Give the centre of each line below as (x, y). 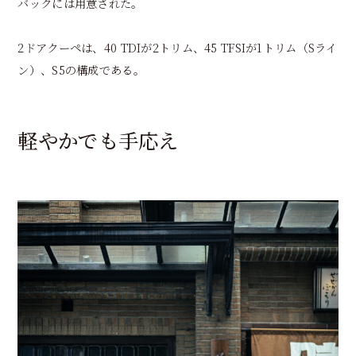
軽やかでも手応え (98, 140)
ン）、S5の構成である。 (81, 69)
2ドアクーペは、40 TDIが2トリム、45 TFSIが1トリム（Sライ (178, 47)
